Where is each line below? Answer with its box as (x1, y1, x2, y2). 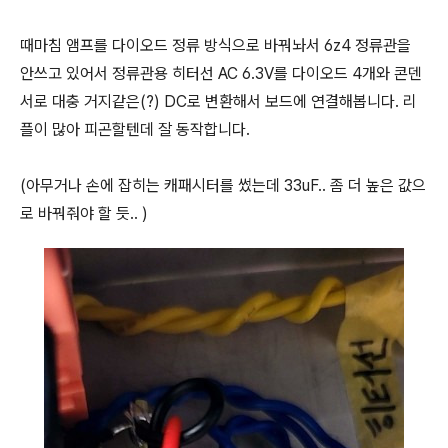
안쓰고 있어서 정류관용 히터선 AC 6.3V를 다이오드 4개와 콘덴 (20, 64, 422, 83)
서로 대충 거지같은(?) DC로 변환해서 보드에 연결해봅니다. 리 (20, 92, 417, 111)
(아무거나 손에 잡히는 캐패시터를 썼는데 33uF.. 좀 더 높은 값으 (20, 176, 426, 195)
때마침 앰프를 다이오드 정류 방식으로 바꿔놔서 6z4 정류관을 (20, 36, 411, 55)
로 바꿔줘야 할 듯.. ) (20, 204, 148, 223)
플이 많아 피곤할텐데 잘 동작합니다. (20, 120, 254, 139)
